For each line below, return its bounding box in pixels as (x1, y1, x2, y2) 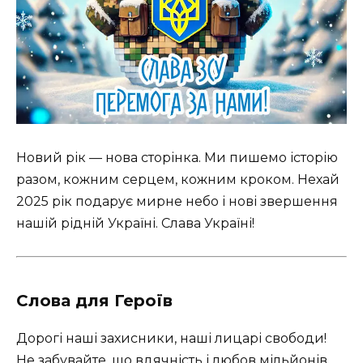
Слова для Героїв (16, 290, 173, 310)
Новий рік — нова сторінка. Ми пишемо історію (16, 149, 338, 165)
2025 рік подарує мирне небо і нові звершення (16, 193, 338, 209)
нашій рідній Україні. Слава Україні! (16, 215, 254, 231)
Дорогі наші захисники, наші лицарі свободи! (16, 330, 327, 346)
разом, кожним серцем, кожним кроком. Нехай (16, 171, 340, 187)
